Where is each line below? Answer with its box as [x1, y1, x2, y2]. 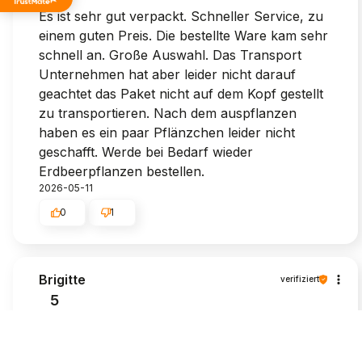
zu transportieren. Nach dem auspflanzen [39, 104, 297, 121]
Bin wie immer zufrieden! [39, 312, 190, 329]
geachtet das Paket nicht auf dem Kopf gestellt [39, 85, 323, 102]
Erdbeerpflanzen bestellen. [39, 162, 204, 179]
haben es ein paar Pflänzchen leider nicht [39, 124, 295, 141]
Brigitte [39, 271, 86, 288]
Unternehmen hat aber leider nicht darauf [39, 65, 296, 82]
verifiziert [280, 274, 319, 284]
